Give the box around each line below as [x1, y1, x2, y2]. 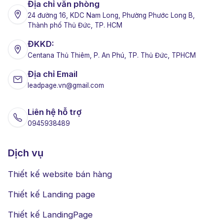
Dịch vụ [8, 147, 43, 159]
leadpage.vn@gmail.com [28, 81, 104, 90]
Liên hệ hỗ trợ [28, 107, 81, 117]
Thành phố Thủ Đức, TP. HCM [28, 21, 122, 30]
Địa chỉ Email [28, 69, 77, 79]
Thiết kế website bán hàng [8, 169, 112, 180]
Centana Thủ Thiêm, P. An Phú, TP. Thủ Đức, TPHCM [28, 51, 196, 60]
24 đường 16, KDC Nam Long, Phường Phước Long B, [28, 11, 195, 20]
